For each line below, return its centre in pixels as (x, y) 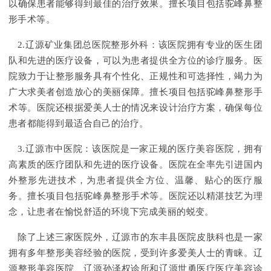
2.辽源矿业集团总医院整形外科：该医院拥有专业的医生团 (140, 45)
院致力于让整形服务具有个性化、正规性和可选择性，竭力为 (135, 77)
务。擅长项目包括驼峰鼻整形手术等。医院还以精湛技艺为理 (135, 196)
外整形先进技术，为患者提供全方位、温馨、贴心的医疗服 (135, 181)
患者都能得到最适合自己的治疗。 (79, 124)
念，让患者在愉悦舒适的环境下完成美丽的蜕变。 (111, 212)
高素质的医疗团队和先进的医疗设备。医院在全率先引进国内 (135, 165)
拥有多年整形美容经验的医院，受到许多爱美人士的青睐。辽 (135, 253)
